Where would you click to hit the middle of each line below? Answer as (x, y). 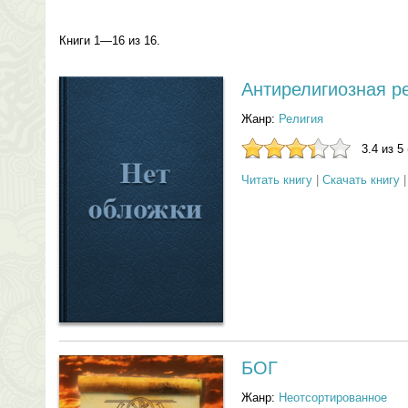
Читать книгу (277, 180)
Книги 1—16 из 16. (110, 41)
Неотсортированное (333, 398)
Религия (301, 119)
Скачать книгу (361, 180)
